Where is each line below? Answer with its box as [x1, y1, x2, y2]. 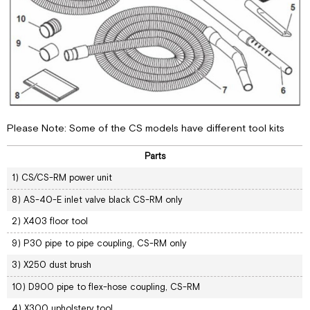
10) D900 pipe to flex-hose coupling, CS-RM [11, 281, 200, 293]
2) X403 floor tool [11, 215, 88, 228]
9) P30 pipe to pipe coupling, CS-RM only [11, 237, 186, 250]
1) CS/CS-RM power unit [11, 172, 112, 184]
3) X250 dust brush [11, 259, 91, 271]
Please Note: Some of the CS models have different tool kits [7, 121, 285, 135]
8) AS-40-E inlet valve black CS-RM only [11, 194, 182, 206]
